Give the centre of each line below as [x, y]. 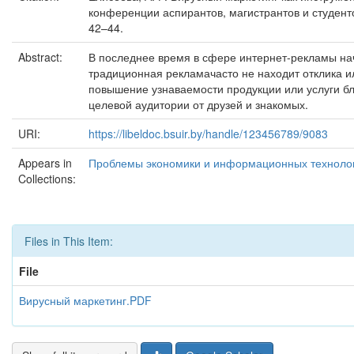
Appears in [45, 163]
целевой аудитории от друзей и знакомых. [198, 104]
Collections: [47, 179]
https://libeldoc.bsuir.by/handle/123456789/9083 [208, 134]
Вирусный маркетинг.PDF [85, 300]
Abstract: [42, 57]
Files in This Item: [69, 241]
